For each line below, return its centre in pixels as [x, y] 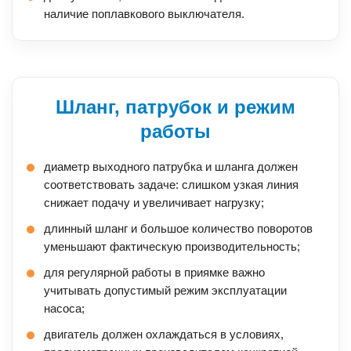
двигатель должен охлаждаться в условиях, [164, 335]
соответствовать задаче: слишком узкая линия [171, 185]
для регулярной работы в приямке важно [154, 273]
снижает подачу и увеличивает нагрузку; [154, 203]
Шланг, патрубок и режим [175, 107]
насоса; [64, 309]
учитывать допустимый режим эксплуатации [165, 291]
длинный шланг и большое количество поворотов [178, 229]
